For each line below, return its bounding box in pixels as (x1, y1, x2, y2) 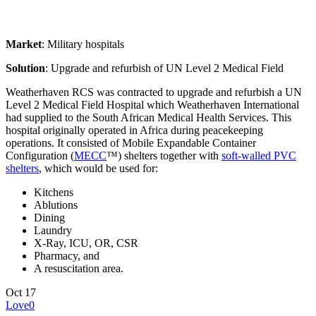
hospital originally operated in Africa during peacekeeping (6, 124, 263, 137)
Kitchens (34, 186, 73, 199)
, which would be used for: (39, 162, 158, 175)
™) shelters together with (107, 150, 221, 162)
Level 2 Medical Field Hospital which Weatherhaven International (6, 99, 299, 111)
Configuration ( (6, 150, 74, 162)
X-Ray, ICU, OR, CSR (34, 237, 138, 250)
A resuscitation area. (34, 262, 123, 275)
